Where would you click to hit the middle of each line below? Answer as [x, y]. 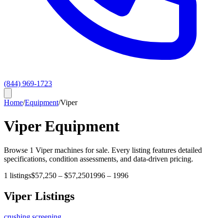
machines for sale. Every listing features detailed [127, 150]
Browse [17, 150]
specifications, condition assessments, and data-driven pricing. [99, 159]
